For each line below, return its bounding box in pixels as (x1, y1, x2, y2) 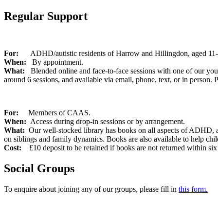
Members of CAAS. (28, 108, 91, 117)
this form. (179, 184, 208, 193)
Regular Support (4, 9, 88, 22)
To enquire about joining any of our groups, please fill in (4, 184, 179, 193)
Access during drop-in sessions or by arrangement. (28, 117, 185, 126)
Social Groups (4, 162, 74, 175)
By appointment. (26, 57, 83, 66)
